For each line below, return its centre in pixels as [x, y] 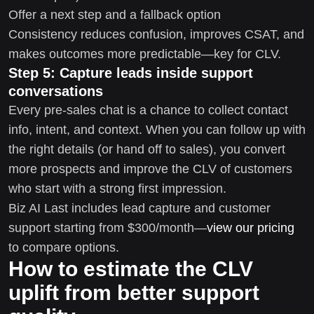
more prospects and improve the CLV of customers [150, 169]
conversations [56, 91]
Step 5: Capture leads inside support [131, 73]
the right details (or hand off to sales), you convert [147, 149]
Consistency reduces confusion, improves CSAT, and [156, 34]
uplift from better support [134, 292]
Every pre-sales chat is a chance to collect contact [148, 110]
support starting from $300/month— [108, 227]
